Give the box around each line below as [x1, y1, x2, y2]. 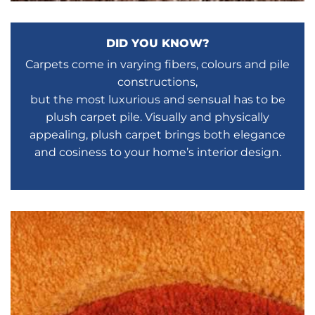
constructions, [117, 75, 198, 89]
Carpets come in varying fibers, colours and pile [25, 58, 290, 72]
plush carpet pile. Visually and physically [46, 110, 269, 124]
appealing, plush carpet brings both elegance [30, 128, 285, 142]
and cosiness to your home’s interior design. [34, 146, 281, 160]
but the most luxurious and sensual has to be [30, 93, 285, 107]
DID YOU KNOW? [105, 37, 210, 51]
